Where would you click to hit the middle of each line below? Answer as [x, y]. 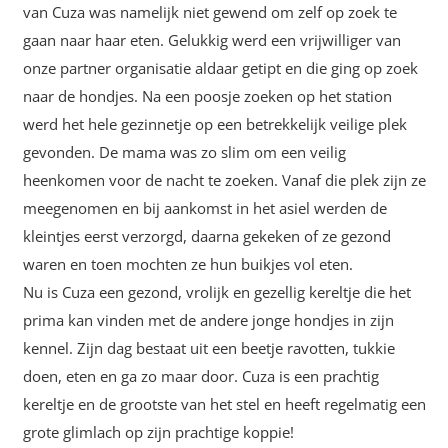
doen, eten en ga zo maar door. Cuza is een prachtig [200, 376]
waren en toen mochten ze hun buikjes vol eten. [187, 264]
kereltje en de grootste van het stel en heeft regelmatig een [224, 404]
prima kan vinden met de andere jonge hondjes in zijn [208, 320]
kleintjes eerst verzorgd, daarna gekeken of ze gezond [206, 236]
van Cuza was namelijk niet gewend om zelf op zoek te [209, 12]
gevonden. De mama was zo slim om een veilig [184, 152]
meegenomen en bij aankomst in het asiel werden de [204, 208]
